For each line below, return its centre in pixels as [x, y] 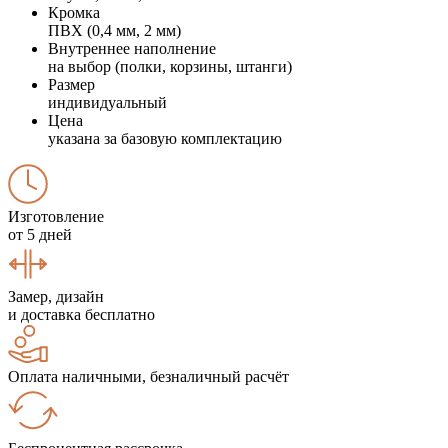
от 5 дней [40, 234]
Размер [71, 84]
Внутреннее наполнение [132, 48]
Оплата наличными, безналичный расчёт [148, 376]
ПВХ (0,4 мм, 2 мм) [114, 30]
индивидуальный [107, 102]
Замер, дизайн [56, 296]
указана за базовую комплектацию [165, 138]
